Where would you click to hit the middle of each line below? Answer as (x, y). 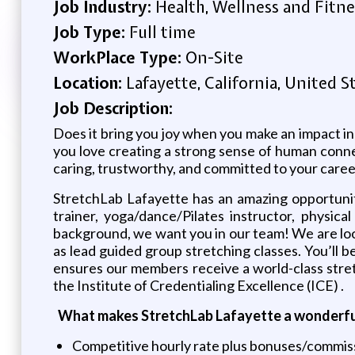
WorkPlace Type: (119, 57)
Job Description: (113, 108)
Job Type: (91, 32)
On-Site (214, 57)
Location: (89, 82)
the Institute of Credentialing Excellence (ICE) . (198, 285)
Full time (162, 32)
